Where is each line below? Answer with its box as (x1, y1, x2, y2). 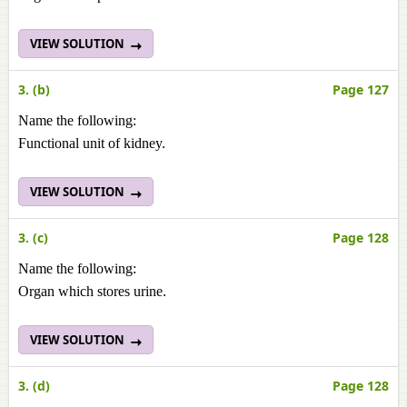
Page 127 (333, 81, 389, 98)
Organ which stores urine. (18, 283, 166, 299)
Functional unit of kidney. (18, 135, 165, 151)
